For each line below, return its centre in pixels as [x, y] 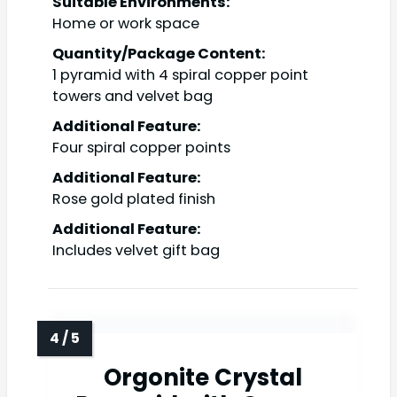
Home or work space [126, 24]
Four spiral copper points [141, 148]
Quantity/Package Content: [159, 54]
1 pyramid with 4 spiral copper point [180, 75]
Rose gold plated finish [134, 199]
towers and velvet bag [132, 97]
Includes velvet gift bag [136, 251]
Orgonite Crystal [203, 378]
